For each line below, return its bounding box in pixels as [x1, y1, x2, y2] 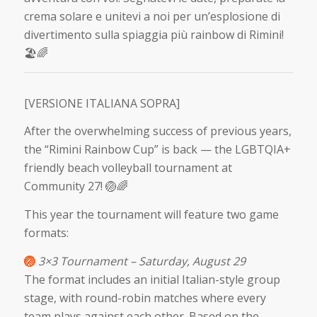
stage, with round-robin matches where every [23, 289, 266, 306]
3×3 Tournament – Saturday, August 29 [38, 253, 246, 269]
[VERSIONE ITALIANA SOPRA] [23, 95, 180, 111]
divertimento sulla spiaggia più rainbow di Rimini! [23, 27, 284, 43]
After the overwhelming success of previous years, [23, 123, 292, 139]
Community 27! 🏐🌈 [23, 178, 128, 195]
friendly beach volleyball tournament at [23, 160, 232, 176]
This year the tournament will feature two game [23, 207, 279, 223]
